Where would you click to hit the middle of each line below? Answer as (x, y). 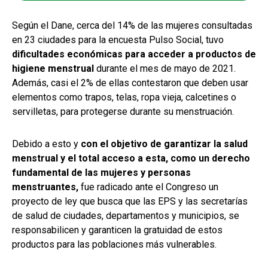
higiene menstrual (53, 68)
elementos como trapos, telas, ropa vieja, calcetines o (124, 97)
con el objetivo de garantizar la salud (164, 144)
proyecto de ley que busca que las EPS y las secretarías (130, 201)
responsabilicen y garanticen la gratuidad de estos (117, 230)
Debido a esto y (46, 144)
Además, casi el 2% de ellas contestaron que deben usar (130, 83)
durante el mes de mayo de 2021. (165, 68)
